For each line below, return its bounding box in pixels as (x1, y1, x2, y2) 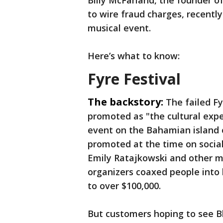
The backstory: (88, 95, 163, 109)
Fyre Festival (88, 69, 181, 89)
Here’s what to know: (88, 50, 180, 62)
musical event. (88, 22, 153, 34)
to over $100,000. (88, 180, 161, 192)
